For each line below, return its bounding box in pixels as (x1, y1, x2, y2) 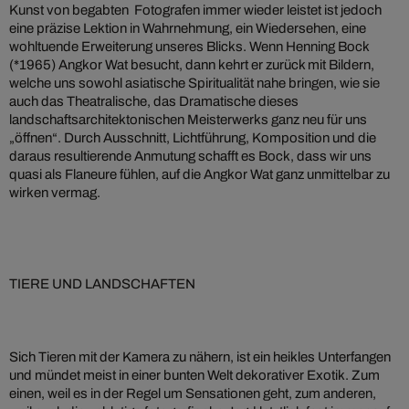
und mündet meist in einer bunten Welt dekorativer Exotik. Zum (9, 368, 380, 383)
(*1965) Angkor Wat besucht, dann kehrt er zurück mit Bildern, (9, 58, 374, 73)
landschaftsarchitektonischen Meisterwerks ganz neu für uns (9, 112, 367, 128)
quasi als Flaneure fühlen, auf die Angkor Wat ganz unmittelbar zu (9, 167, 390, 183)
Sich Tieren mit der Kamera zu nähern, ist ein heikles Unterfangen (9, 350, 391, 365)
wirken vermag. (9, 185, 100, 201)
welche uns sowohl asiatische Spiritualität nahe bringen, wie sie (9, 76, 380, 91)
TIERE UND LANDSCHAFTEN (9, 277, 195, 292)
